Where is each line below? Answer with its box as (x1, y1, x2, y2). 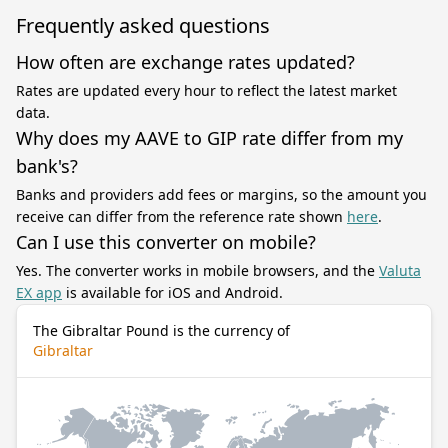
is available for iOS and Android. (62, 283, 283, 302)
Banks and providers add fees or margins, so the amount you (16, 185, 427, 204)
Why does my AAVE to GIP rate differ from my (16, 126, 403, 150)
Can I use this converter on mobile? (16, 230, 316, 254)
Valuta (379, 261, 421, 280)
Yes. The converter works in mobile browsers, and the (16, 261, 379, 280)
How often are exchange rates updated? (16, 50, 355, 74)
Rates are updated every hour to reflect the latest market (16, 81, 397, 100)
